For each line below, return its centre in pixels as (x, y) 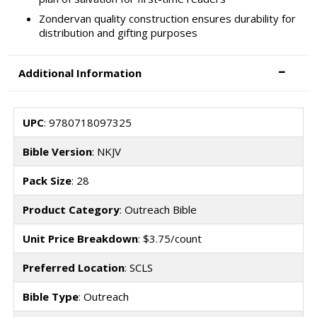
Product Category (71, 209)
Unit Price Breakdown (80, 238)
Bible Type (50, 296)
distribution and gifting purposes (118, 32)
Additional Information (80, 73)
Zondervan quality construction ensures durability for (167, 18)
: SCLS (138, 267)
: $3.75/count (169, 238)
